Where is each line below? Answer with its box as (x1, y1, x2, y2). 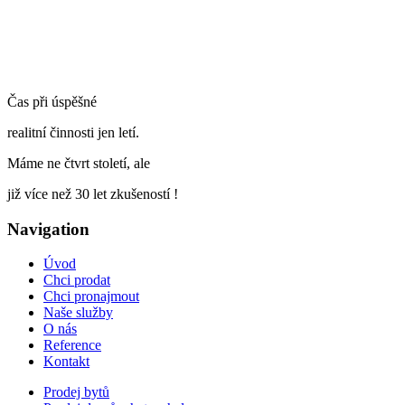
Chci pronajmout (43, 288, 139, 305)
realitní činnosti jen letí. (7, 125, 139, 140)
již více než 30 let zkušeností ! (7, 186, 178, 202)
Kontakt (43, 353, 89, 370)
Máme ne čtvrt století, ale (7, 155, 150, 171)
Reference (43, 337, 101, 353)
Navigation (7, 219, 89, 239)
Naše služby (43, 305, 113, 321)
